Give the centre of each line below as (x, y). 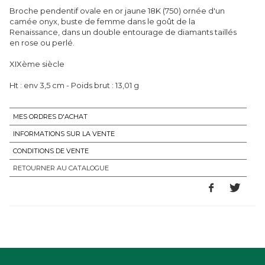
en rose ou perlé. (42, 42)
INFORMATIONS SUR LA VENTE (64, 133)
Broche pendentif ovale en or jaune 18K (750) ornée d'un (117, 10)
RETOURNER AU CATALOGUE (61, 168)
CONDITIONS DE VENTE (51, 151)
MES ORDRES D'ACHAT (50, 116)
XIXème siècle (37, 64)
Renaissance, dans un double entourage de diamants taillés (123, 32)
